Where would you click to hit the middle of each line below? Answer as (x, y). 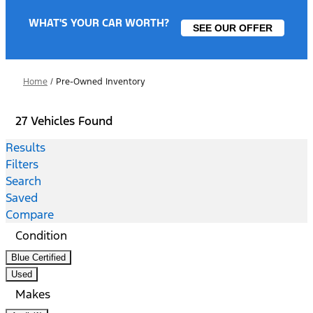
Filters (22, 164)
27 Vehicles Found (64, 121)
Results (26, 147)
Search (23, 181)
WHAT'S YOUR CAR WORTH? (99, 23)
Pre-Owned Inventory (101, 82)
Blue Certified (38, 257)
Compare (30, 214)
